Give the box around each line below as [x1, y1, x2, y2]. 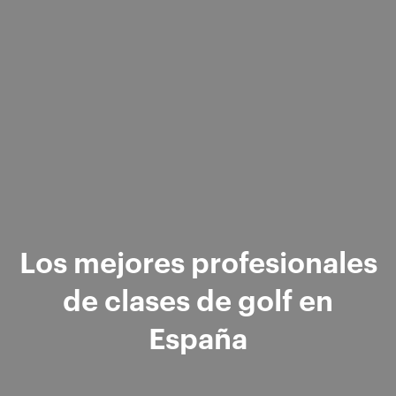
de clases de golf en [63, 278, 333, 317]
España [148, 316, 247, 355]
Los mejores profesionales [19, 240, 377, 279]
